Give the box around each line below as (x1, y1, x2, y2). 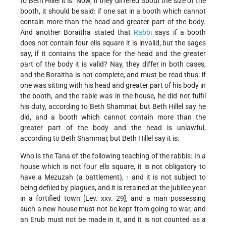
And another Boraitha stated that (20, 28, 134, 37)
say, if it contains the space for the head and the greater (20, 49, 206, 58)
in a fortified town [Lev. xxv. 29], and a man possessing (20, 194, 206, 203)
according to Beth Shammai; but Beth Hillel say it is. (20, 134, 180, 143)
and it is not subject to (129, 173, 206, 182)
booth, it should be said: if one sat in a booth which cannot (20, 7, 206, 16)
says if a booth (152, 28, 206, 37)
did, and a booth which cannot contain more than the (20, 113, 206, 122)
